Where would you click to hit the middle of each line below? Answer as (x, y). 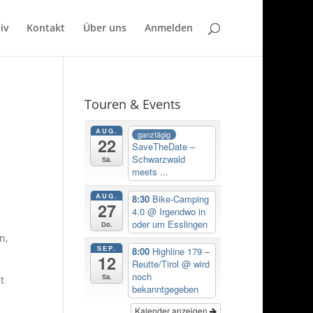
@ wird (196, 264)
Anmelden (169, 28)
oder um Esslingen (170, 224)
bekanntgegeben (166, 289)
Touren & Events (132, 104)
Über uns (105, 28)
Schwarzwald (159, 159)
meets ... (151, 172)
